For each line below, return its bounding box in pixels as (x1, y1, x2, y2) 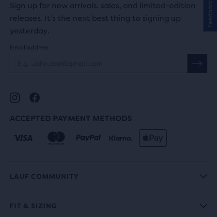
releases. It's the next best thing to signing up (10, 14, 181, 23)
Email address (10, 44, 48, 51)
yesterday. (10, 26, 49, 35)
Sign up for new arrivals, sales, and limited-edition (10, 1, 196, 10)
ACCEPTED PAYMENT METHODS (10, 114, 132, 123)
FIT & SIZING (10, 202, 57, 210)
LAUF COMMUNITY (10, 172, 79, 180)
